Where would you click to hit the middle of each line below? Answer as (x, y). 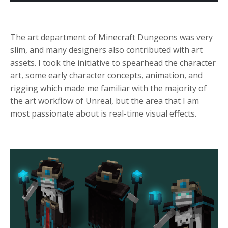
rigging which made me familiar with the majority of (108, 88)
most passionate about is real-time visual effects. (104, 113)
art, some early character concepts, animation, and (106, 75)
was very (195, 37)
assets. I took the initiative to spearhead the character (113, 62)
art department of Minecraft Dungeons (103, 37)
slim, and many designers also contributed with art (106, 50)
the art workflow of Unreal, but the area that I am (105, 101)
